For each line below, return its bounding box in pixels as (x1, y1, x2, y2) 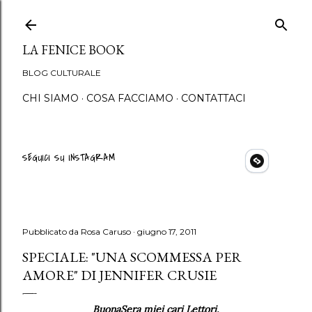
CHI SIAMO (22, 92, 79, 104)
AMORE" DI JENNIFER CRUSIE (22, 266, 217, 284)
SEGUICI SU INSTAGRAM (22, 151, 115, 164)
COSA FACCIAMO (86, 92, 173, 104)
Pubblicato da (22, 226, 81, 237)
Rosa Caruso (81, 226, 131, 237)
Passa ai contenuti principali (73, 8, 239, 26)
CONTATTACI (181, 92, 246, 104)
